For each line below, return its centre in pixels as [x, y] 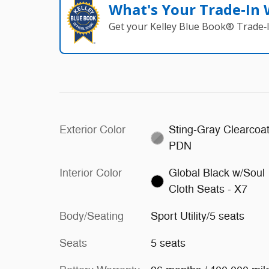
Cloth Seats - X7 [208, 189]
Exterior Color [92, 129]
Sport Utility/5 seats [197, 216]
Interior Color [91, 173]
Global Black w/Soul [217, 173]
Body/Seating [92, 216]
